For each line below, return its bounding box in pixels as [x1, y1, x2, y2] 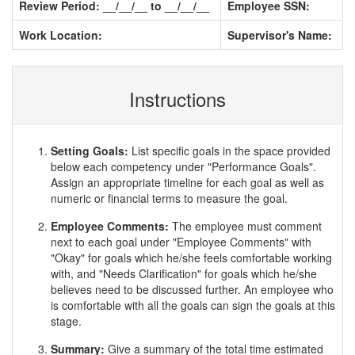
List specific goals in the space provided [132, 143, 330, 158]
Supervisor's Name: [227, 27, 332, 43]
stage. [51, 313, 82, 329]
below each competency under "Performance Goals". [51, 158, 316, 174]
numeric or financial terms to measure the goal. [51, 190, 288, 206]
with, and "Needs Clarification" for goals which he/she [51, 265, 317, 281]
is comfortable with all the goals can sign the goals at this [51, 297, 335, 313]
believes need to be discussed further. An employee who [51, 281, 334, 297]
